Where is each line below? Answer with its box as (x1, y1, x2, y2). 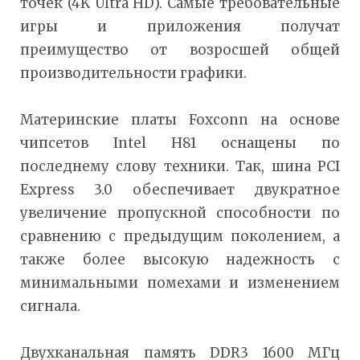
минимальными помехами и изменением (20, 273, 340, 292)
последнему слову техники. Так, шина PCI (20, 157, 340, 175)
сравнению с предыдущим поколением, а (20, 227, 340, 245)
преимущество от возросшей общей (20, 40, 340, 59)
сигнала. (20, 297, 80, 315)
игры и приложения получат (20, 17, 340, 35)
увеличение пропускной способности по (20, 203, 340, 222)
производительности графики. (20, 63, 247, 82)
